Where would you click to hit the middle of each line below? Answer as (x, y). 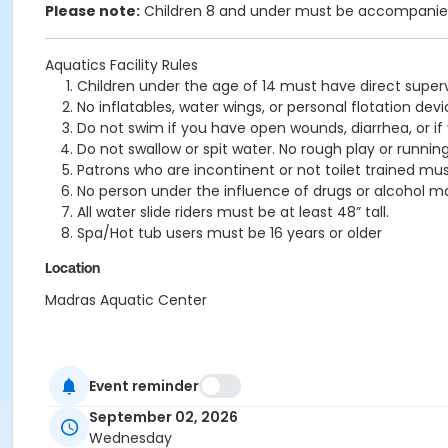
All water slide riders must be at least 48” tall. (233, 212)
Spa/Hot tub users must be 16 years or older (229, 233)
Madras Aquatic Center (126, 300)
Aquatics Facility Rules (121, 65)
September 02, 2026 (163, 417)
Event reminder (144, 385)
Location (72, 268)
